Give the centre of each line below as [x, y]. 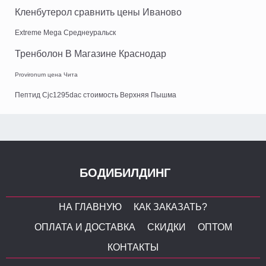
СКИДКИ [166, 227]
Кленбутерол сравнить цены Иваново [98, 12]
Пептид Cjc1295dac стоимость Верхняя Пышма [96, 95]
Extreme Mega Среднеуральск [65, 33]
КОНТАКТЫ [133, 248]
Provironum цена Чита [46, 75]
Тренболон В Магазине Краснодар [91, 54]
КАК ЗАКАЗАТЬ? [170, 207]
